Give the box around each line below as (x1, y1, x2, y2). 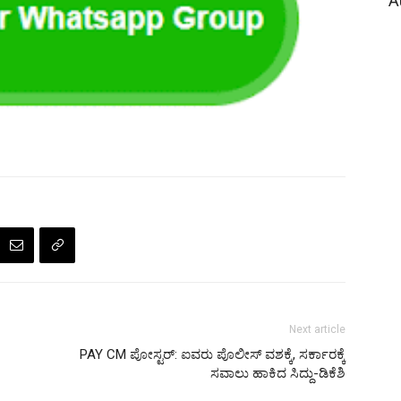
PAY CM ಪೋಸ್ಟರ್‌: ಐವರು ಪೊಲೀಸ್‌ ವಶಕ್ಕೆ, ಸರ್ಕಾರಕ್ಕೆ (80, 346, 346, 363)
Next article (289, 322, 346, 336)
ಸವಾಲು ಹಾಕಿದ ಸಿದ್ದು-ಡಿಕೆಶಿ (210, 364, 346, 381)
